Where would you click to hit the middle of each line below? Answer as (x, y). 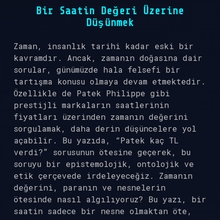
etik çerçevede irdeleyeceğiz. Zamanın (103, 176)
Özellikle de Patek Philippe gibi (92, 93)
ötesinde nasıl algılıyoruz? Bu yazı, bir (110, 199)
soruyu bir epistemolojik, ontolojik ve (104, 164)
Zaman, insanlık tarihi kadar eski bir (104, 46)
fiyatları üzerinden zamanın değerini (101, 117)
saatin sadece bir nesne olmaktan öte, (103, 211)
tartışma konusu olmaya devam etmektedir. (110, 81)
